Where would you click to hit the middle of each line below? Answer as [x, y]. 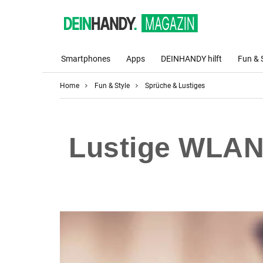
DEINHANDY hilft [191, 59]
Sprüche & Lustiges [175, 86]
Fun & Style [112, 86]
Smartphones [86, 59]
